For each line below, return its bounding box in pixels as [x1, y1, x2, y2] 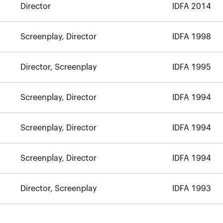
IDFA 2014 [172, 2, 211, 10]
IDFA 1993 [172, 184, 211, 193]
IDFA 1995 [172, 63, 211, 71]
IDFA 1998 [172, 32, 211, 41]
